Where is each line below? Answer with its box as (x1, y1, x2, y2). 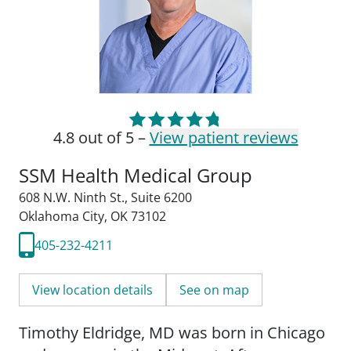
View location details (32, 281, 153, 299)
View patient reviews (149, 127, 299, 148)
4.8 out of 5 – (52, 127, 150, 148)
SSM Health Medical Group (19, 162, 252, 188)
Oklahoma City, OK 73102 (19, 208, 166, 225)
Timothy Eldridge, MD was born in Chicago (19, 322, 325, 343)
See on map (179, 281, 249, 299)
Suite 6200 (131, 189, 192, 206)
